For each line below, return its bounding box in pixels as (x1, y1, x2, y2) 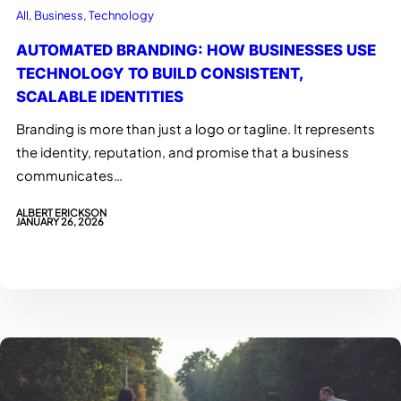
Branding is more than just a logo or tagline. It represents (16, 121, 375, 138)
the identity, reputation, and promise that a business (16, 144, 349, 161)
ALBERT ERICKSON (16, 205, 107, 218)
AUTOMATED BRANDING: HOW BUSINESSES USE (16, 41, 376, 60)
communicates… (16, 167, 123, 184)
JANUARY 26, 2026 (16, 214, 104, 227)
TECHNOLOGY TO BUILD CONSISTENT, (16, 64, 304, 83)
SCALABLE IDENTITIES (16, 88, 183, 107)
